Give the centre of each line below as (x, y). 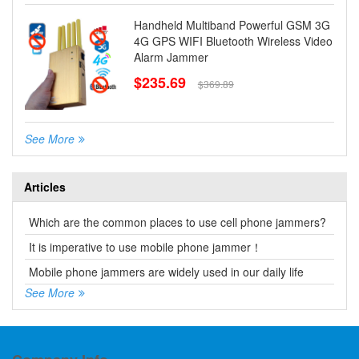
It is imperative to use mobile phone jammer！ (145, 246)
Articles (45, 186)
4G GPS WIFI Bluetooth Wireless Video (233, 41)
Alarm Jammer (171, 57)
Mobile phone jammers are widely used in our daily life (166, 271)
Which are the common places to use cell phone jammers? (177, 222)
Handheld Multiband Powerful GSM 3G (232, 25)
